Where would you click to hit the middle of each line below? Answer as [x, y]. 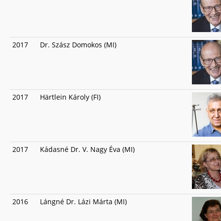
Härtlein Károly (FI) [70, 97]
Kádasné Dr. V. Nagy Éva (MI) [87, 149]
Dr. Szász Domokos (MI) [78, 45]
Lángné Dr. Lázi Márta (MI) [83, 202]
